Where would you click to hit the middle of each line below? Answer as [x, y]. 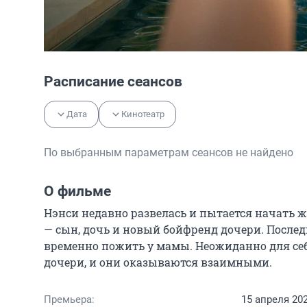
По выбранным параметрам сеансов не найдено [169, 152]
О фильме [77, 191]
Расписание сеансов [113, 82]
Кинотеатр [143, 114]
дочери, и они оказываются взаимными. [158, 262]
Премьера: [69, 299]
